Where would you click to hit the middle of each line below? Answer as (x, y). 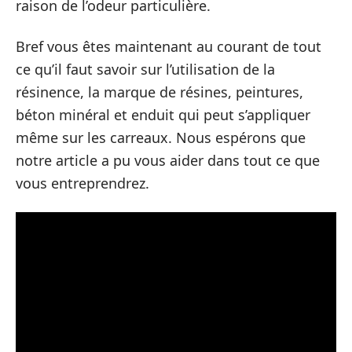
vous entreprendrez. (82, 183)
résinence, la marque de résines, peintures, (159, 92)
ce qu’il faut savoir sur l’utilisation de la (145, 69)
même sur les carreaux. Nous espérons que (161, 137)
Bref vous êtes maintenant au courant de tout (169, 46)
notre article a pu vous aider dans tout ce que (168, 160)
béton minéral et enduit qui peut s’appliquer (163, 114)
